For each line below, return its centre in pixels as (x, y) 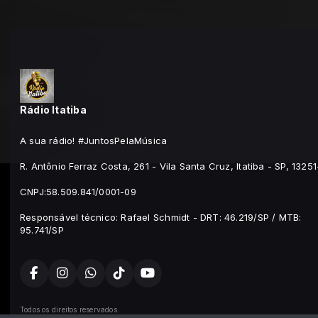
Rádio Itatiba (53, 110)
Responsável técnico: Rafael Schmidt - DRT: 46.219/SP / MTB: (161, 218)
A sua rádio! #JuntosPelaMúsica (94, 141)
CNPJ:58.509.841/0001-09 (78, 192)
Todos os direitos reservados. (70, 310)
